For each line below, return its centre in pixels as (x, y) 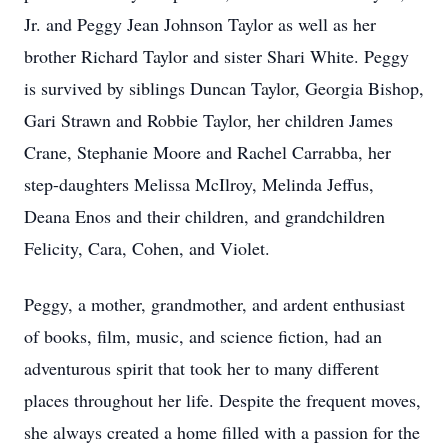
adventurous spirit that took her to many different (201, 368)
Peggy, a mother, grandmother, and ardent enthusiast (214, 304)
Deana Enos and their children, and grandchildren (204, 216)
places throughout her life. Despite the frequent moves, (222, 400)
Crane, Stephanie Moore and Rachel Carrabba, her (207, 152)
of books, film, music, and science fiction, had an (203, 336)
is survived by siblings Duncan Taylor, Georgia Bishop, (224, 88)
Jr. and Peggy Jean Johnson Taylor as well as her (200, 24)
